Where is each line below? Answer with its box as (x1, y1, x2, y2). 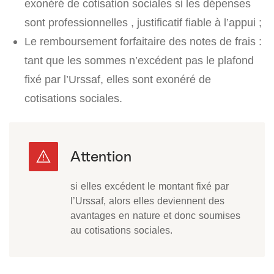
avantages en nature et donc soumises (70, 209, 240, 222)
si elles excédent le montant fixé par (70, 180, 229, 193)
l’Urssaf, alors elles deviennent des (70, 194, 224, 207)
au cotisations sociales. (70, 224, 172, 237)
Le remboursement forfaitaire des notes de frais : (24, 35, 262, 48)
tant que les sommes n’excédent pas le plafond (24, 54, 254, 67)
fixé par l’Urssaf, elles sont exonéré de (24, 73, 211, 86)
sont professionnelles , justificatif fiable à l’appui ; (24, 16, 262, 29)
